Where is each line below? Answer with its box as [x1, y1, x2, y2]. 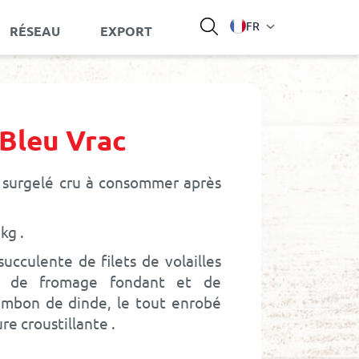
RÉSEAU [9, 22, 60, 39]
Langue [228, 18, 266, 32]
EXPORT [99, 22, 152, 39]
